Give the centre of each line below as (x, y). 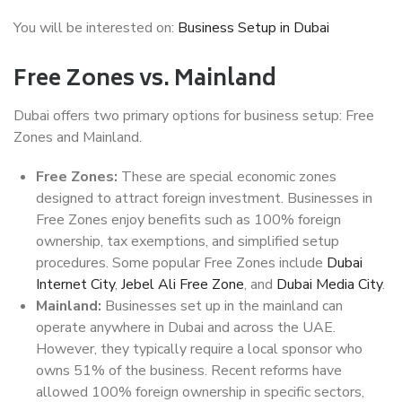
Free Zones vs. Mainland (145, 80)
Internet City (75, 284)
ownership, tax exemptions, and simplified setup (188, 241)
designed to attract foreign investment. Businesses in (204, 198)
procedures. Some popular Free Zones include (181, 263)
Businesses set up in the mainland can (222, 306)
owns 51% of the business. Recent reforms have (189, 371)
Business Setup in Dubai (253, 28)
